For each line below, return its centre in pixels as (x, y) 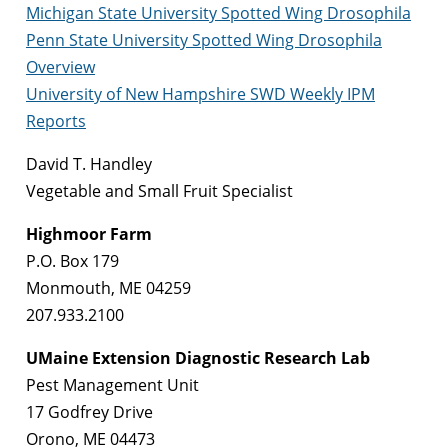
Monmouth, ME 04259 (108, 287)
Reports (56, 120)
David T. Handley (89, 163)
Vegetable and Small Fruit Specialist (159, 190)
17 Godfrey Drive (89, 411)
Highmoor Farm (89, 233)
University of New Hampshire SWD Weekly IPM (200, 93)
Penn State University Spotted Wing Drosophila (204, 39)
